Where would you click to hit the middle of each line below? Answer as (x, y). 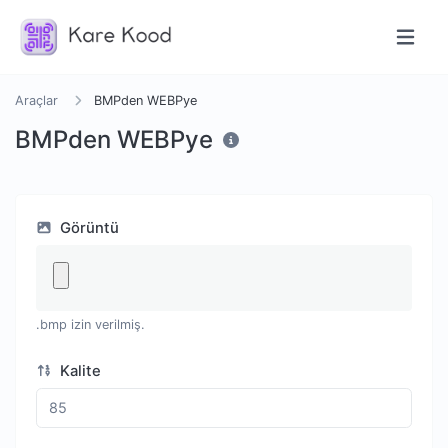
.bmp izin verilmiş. (90, 324)
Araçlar (36, 100)
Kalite (79, 371)
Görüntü (88, 228)
